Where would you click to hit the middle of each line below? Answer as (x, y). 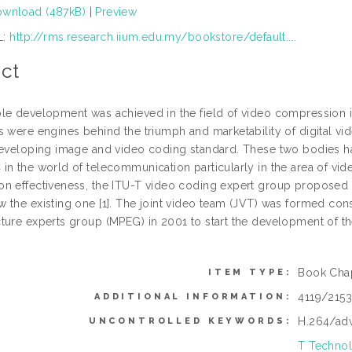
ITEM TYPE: (250, 273)
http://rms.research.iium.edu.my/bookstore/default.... (153, 37)
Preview (116, 11)
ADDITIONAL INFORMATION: (193, 297)
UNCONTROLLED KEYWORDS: (190, 321)
